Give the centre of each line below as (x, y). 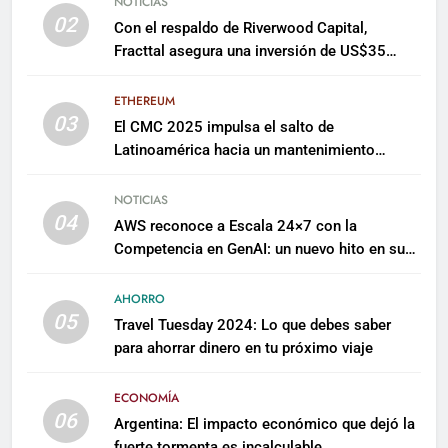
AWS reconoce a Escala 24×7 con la (235, 225)
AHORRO (139, 298)
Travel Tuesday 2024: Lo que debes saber (252, 324)
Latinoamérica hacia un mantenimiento (244, 149)
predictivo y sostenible (189, 172)
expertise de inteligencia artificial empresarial (266, 271)
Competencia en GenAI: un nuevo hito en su (259, 248)
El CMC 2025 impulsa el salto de (223, 126)
